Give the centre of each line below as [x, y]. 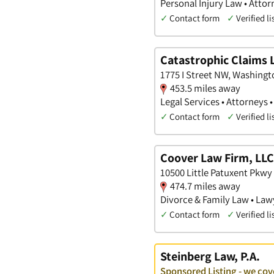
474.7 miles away [205, 186]
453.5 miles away [205, 88]
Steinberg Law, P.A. [210, 257]
